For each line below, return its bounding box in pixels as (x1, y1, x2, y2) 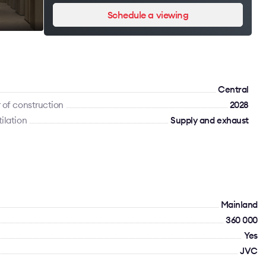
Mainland (220, 199, 258, 210)
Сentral (218, 84, 249, 95)
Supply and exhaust (170, 115, 249, 126)
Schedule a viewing (107, 9, 189, 21)
